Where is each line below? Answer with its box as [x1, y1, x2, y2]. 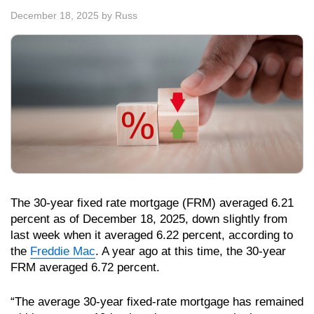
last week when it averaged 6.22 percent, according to [11, 228, 293, 243]
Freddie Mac [30, 245, 95, 259]
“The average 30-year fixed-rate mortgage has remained [11, 295, 303, 309]
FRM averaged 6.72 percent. [11, 261, 160, 275]
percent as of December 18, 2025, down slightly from [11, 212, 287, 226]
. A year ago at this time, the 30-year [95, 245, 286, 259]
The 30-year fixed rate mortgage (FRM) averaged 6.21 [11, 196, 294, 210]
